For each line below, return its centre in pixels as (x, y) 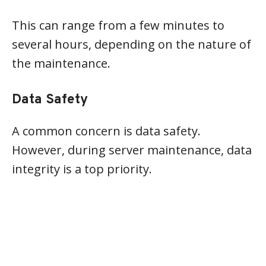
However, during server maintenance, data (132, 150)
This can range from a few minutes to (118, 25)
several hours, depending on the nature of (132, 44)
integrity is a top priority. (82, 169)
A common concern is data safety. (106, 131)
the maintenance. (61, 63)
